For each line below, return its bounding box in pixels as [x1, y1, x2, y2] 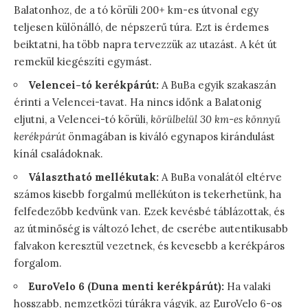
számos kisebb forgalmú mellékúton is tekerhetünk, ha [14, 187, 281, 201]
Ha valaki [224, 279, 271, 293]
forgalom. [14, 256, 62, 269]
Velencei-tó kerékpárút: [28, 78, 159, 91]
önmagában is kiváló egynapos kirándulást [65, 129, 275, 143]
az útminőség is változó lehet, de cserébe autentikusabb [14, 221, 288, 235]
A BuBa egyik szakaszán [159, 78, 276, 91]
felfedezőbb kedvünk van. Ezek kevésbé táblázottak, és [14, 204, 285, 218]
